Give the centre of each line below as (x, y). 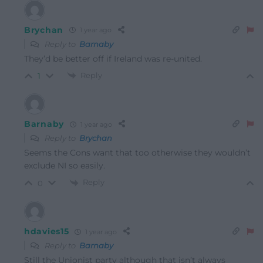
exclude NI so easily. (65, 166)
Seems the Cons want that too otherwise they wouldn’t (137, 153)
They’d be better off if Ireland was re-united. (113, 58)
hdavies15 (47, 232)
